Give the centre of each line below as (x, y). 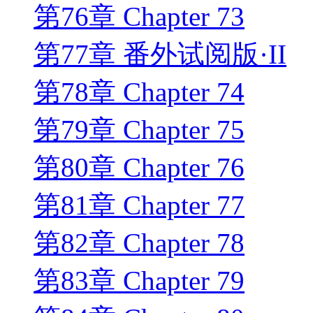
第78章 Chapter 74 (139, 92)
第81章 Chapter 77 (139, 205)
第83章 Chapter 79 (139, 281)
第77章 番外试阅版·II (160, 54)
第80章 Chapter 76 (139, 168)
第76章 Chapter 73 (139, 17)
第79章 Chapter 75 (139, 130)
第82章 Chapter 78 (139, 243)
